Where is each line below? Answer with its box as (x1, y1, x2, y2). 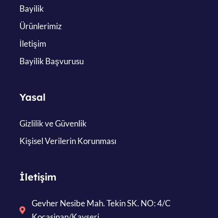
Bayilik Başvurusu (19, 55, 84, 66)
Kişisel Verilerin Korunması (19, 135, 116, 146)
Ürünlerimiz (19, 20, 62, 31)
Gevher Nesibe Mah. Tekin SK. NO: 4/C (32, 198, 171, 208)
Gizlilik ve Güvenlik (19, 118, 87, 128)
